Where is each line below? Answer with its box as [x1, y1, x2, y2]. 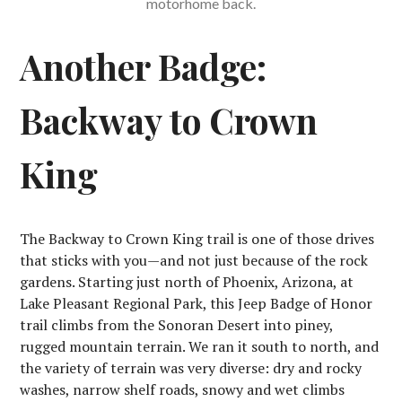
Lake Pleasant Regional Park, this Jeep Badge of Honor [20, 293, 373, 314]
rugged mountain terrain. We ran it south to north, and [20, 336, 380, 357]
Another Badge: [20, 43, 267, 91]
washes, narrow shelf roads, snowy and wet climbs [20, 380, 345, 400]
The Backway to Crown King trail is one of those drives [20, 229, 375, 249]
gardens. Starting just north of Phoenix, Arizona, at [20, 272, 354, 293]
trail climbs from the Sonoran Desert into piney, [20, 315, 334, 336]
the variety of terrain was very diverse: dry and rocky [20, 358, 363, 379]
